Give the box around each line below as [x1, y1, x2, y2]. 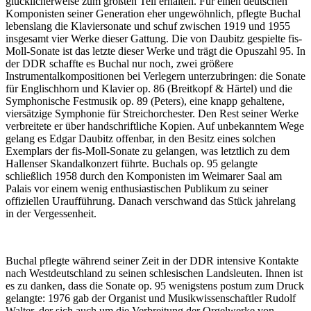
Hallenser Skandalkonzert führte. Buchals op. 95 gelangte [6, 158, 258, 170]
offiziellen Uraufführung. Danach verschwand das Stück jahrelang [6, 195, 296, 208]
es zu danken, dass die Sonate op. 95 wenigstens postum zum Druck [6, 280, 304, 292]
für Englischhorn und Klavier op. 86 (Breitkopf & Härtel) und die [6, 83, 292, 95]
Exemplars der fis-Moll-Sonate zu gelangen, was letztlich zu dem [6, 145, 289, 158]
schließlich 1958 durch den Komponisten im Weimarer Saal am [6, 170, 282, 183]
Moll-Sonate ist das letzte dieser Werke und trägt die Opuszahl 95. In [6, 45, 305, 58]
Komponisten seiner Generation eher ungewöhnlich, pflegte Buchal [6, 8, 301, 20]
